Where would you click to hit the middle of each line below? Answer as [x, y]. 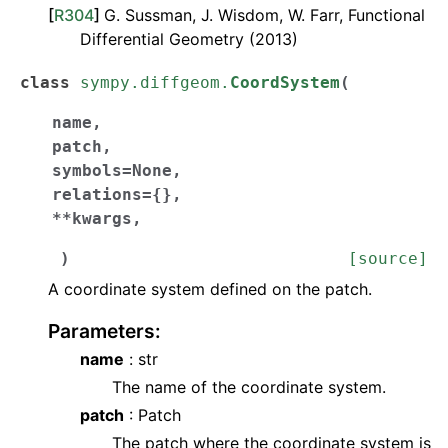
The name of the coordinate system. [249, 387]
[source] [388, 258]
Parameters [101, 331]
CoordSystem [285, 82]
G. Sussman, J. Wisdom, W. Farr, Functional [264, 15]
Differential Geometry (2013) [189, 39]
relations [97, 194]
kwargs [102, 218]
